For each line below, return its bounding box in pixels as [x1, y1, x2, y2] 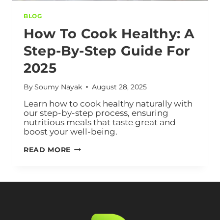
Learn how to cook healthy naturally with [24, 98, 192, 109]
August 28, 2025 [92, 82, 147, 91]
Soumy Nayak [34, 82, 82, 91]
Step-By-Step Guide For [24, 43, 191, 59]
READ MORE [24, 145, 71, 154]
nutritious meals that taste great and [24, 117, 176, 127]
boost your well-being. [24, 126, 117, 137]
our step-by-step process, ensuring [24, 108, 168, 118]
